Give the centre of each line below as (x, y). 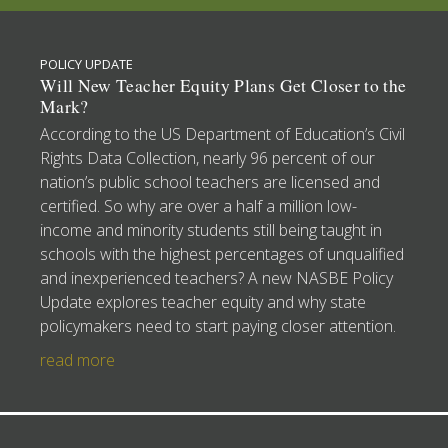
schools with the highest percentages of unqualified (222, 254)
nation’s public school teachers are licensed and (210, 182)
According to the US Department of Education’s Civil (222, 134)
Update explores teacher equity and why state (203, 302)
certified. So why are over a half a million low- (198, 206)
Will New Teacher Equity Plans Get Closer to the (223, 86)
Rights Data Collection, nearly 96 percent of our (207, 158)
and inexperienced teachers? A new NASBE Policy (216, 278)
